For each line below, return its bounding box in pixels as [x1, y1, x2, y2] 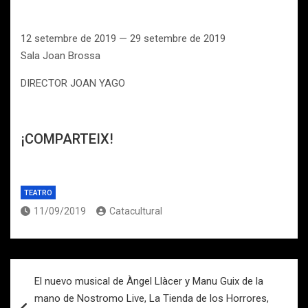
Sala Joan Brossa [21, 49, 100, 62]
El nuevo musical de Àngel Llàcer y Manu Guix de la [34, 275, 263, 287]
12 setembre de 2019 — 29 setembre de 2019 [21, 32, 225, 45]
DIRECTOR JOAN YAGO [21, 77, 125, 89]
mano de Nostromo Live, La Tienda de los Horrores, [34, 292, 269, 305]
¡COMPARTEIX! [21, 131, 113, 147]
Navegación [10, 259, 101, 279]
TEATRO [24, 188, 52, 197]
